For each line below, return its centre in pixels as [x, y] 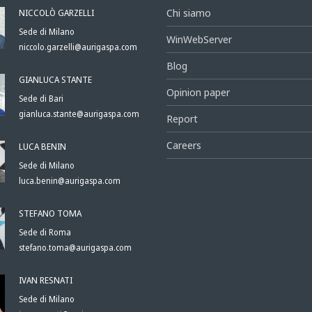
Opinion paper [198, 93]
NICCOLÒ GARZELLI [56, 13]
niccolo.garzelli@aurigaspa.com [78, 47]
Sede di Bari [41, 99]
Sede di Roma [45, 233]
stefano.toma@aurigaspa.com [75, 248]
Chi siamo [189, 13]
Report [182, 119]
